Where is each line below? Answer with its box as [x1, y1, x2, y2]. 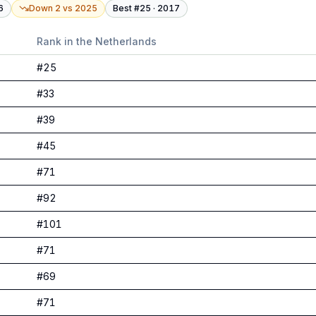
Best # [113, 3, 140, 13]
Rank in [37, 35, 76, 47]
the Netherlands [76, 35, 157, 47]
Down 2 [29, 3, 61, 13]
